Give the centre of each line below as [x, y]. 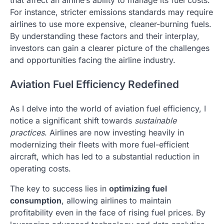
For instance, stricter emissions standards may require [111, 12]
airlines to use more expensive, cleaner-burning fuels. [111, 24]
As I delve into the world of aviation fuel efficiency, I [108, 108]
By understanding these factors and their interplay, [105, 36]
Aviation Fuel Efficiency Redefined [94, 84]
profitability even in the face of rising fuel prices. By [108, 212]
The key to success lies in [59, 188]
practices [27, 132]
